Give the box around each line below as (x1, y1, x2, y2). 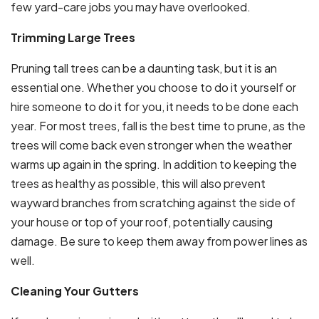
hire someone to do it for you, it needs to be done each (11, 98, 298, 114)
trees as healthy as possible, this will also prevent (11, 175, 266, 191)
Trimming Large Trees (11, 29, 135, 45)
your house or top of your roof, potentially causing (11, 214, 273, 229)
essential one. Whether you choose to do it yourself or (11, 79, 296, 95)
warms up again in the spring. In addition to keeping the (11, 156, 297, 172)
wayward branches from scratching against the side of (11, 194, 296, 210)
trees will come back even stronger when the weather (11, 137, 292, 152)
